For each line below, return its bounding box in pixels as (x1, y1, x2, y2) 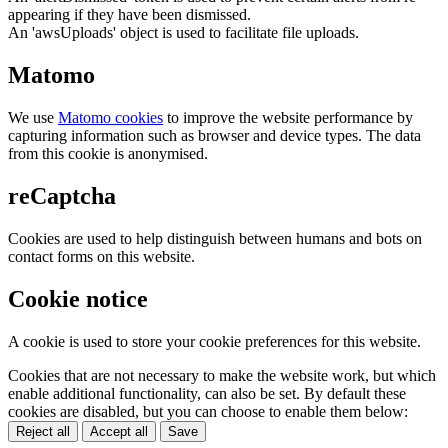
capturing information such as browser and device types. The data (8, 127, 421, 145)
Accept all (90, 423, 148, 439)
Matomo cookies (58, 109, 163, 127)
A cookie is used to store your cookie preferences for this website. (8, 332, 421, 350)
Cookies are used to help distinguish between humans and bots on (8, 229, 422, 247)
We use (8, 109, 58, 127)
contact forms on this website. (8, 247, 195, 265)
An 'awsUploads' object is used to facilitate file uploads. (8, 24, 359, 42)
